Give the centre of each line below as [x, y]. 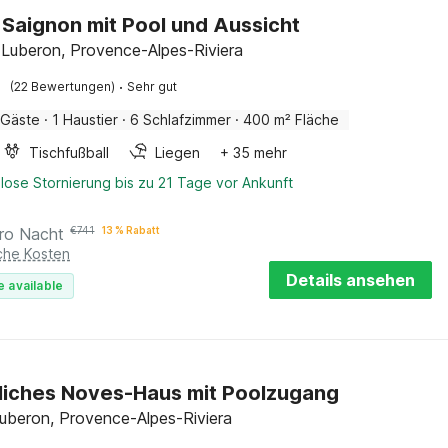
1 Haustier [85, 119]
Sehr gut [152, 86]
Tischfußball [69, 152]
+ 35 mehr [254, 152]
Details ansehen [350, 280]
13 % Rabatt [131, 230]
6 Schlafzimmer [181, 119]
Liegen [178, 152]
